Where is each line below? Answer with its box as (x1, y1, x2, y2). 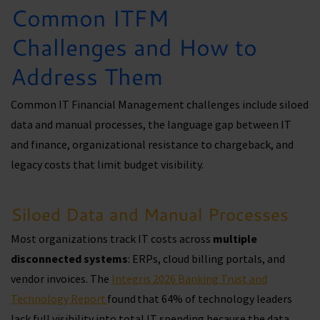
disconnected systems (11, 251, 128, 266)
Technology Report (11, 291, 107, 306)
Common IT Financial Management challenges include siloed (11, 96, 309, 111)
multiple (213, 231, 257, 246)
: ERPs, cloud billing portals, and (128, 251, 285, 266)
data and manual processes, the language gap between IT (11, 116, 291, 131)
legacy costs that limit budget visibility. (11, 156, 204, 171)
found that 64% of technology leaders (107, 291, 292, 306)
